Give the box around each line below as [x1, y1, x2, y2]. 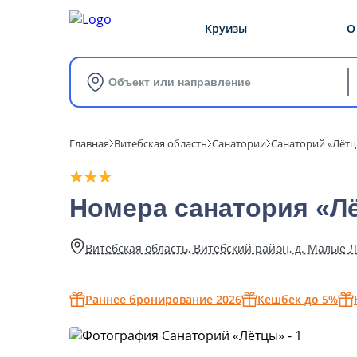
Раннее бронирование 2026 [85, 292, 241, 307]
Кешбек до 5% [257, 292, 338, 307]
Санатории [212, 136, 266, 151]
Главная [69, 136, 109, 151]
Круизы [205, 20, 247, 36]
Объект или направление [108, 76, 251, 88]
